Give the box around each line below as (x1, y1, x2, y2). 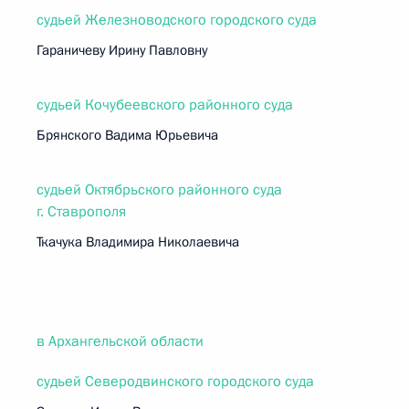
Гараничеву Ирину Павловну (37, 41, 207, 59)
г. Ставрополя (37, 202, 126, 222)
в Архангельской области (37, 331, 204, 351)
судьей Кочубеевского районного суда (37, 95, 293, 115)
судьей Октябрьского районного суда (37, 180, 282, 200)
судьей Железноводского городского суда (37, 10, 317, 30)
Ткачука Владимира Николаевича (37, 233, 239, 251)
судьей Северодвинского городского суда (37, 372, 314, 392)
